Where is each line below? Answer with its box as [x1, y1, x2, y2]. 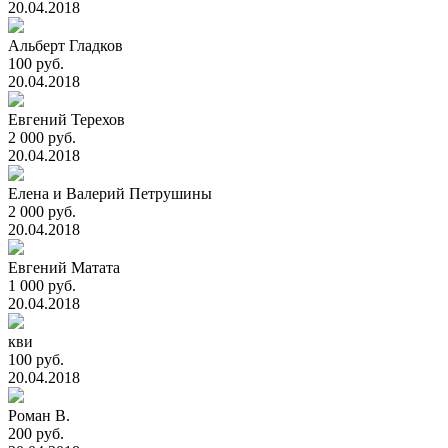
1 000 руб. [8, 277, 76, 294]
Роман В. [8, 407, 70, 424]
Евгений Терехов [8, 111, 125, 128]
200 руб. [8, 425, 64, 442]
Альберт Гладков [8, 37, 123, 54]
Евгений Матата [8, 259, 120, 276]
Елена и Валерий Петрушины [8, 185, 212, 202]
